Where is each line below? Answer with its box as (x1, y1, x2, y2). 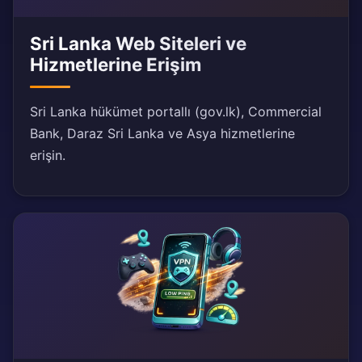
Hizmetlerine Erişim (30, 53, 201, 76)
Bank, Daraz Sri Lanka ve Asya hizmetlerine (30, 125, 295, 142)
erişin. (30, 147, 65, 164)
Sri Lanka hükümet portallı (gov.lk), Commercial (30, 103, 322, 120)
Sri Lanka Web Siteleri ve (30, 32, 246, 55)
